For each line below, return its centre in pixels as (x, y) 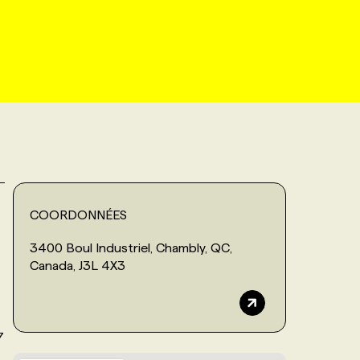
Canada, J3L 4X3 (78, 265)
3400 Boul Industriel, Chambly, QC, (131, 247)
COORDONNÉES (78, 215)
